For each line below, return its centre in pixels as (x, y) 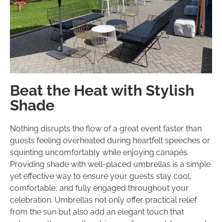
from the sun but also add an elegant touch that (97, 212)
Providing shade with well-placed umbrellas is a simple (110, 164)
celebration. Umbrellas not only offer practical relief (103, 200)
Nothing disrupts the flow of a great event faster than (106, 128)
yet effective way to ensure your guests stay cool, (101, 176)
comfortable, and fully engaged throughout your (99, 188)
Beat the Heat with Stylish (102, 90)
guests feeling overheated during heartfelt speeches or (110, 140)
